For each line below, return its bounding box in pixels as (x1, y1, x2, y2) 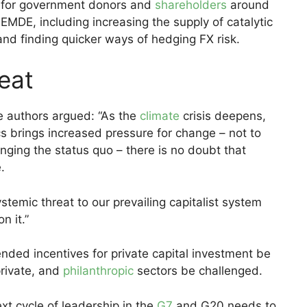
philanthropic (63, 264, 134, 278)
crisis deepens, (180, 109, 266, 123)
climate (140, 109, 180, 123)
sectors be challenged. (134, 264, 262, 278)
